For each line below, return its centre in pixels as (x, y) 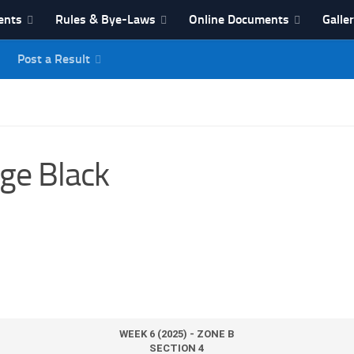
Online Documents (239, 19)
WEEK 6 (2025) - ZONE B (177, 333)
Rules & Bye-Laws (105, 19)
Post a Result (54, 59)
